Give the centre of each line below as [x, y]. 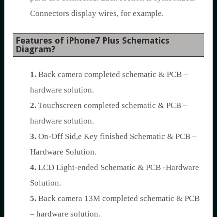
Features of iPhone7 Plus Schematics [93, 40]
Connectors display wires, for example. [97, 13]
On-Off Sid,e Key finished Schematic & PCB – [116, 136]
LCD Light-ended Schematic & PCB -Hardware [118, 167]
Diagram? [35, 49]
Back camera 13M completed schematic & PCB [118, 198]
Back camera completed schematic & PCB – [112, 74]
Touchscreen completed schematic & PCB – [112, 105]
